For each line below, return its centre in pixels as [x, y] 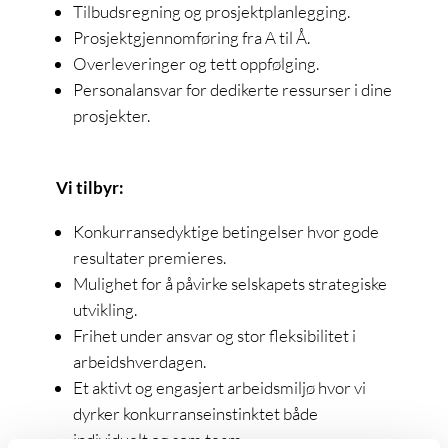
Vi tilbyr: [90, 187]
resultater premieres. [149, 257]
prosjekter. [111, 115]
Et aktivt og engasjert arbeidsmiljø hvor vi [219, 387]
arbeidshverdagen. [139, 361]
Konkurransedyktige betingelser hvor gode [226, 231]
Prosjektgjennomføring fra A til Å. [191, 37]
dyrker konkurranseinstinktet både [195, 413]
